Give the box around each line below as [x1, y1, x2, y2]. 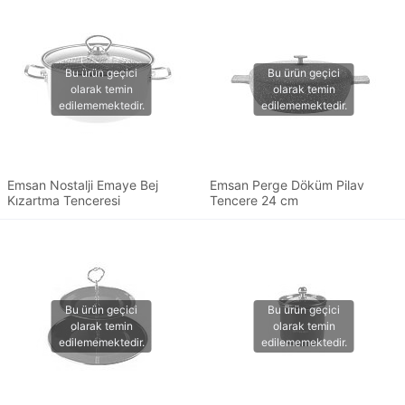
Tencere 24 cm [210, 193, 298, 209]
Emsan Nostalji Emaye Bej [7, 177, 158, 193]
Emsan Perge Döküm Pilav [210, 177, 364, 193]
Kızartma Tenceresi [7, 193, 120, 209]
